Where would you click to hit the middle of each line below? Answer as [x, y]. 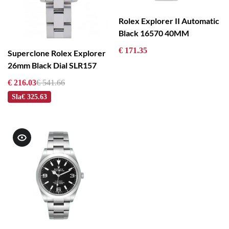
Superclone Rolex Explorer [57, 53]
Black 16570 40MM [154, 33]
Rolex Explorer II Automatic [169, 21]
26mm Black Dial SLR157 [52, 65]
